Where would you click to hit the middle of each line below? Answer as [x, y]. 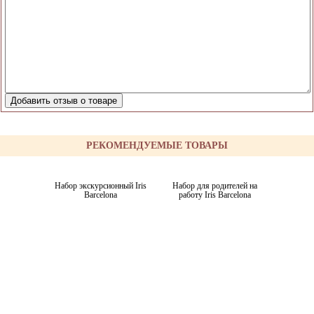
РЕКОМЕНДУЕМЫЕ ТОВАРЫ [157, 145]
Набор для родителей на [215, 186]
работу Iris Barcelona [215, 195]
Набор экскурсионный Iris [101, 186]
